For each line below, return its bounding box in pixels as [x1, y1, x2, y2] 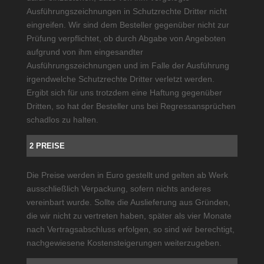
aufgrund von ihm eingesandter [26, 47, 143, 57]
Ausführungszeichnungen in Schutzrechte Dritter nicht [26, 6, 227, 16]
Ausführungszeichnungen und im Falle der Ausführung [26, 60, 229, 70]
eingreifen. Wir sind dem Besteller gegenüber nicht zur [26, 19, 229, 29]
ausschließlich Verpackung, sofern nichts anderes [26, 183, 211, 193]
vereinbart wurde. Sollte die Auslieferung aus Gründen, [26, 197, 230, 207]
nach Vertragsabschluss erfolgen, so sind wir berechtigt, [26, 224, 235, 234]
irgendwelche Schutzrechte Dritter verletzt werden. [26, 74, 214, 84]
